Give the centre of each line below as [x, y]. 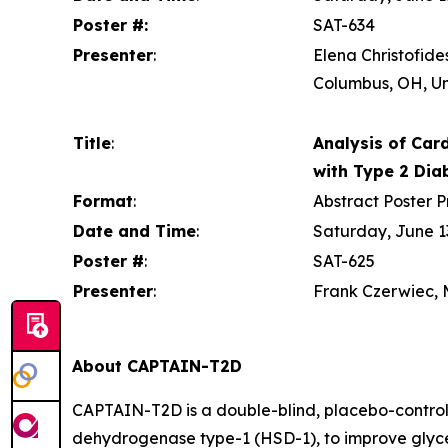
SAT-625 [344, 261]
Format [103, 201]
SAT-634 [344, 25]
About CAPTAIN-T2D [157, 366]
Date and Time [134, 231]
